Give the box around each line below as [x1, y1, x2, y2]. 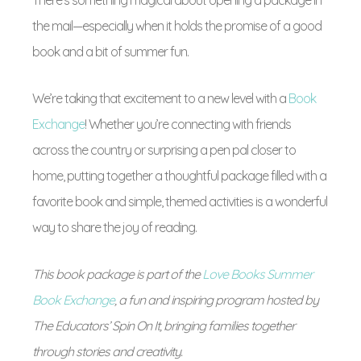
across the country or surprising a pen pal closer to [32, 142, 296, 158]
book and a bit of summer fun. [32, 44, 189, 60]
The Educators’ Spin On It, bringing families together [32, 317, 295, 334]
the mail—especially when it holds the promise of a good [32, 18, 322, 34]
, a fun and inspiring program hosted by [114, 292, 318, 308]
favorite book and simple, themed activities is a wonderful [32, 193, 327, 210]
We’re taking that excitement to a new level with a [32, 90, 288, 106]
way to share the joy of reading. [32, 219, 197, 235]
